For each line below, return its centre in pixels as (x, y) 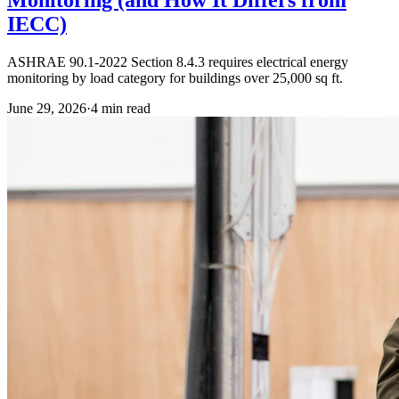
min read (124, 108)
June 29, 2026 (47, 108)
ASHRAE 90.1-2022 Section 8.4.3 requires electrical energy (178, 61)
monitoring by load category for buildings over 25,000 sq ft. (175, 77)
